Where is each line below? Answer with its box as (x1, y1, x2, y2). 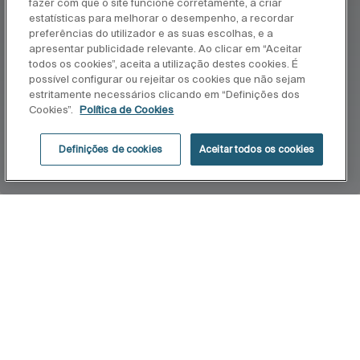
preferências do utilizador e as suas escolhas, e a (29, 27, 274, 39)
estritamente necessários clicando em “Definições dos (29, 88, 301, 100)
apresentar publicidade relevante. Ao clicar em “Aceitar (29, 43, 303, 55)
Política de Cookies (80, 104, 174, 116)
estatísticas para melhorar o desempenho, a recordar (29, 12, 295, 24)
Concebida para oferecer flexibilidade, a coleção (12, 329, 338, 346)
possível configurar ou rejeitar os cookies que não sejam (29, 73, 306, 85)
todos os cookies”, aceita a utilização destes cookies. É (29, 58, 299, 70)
